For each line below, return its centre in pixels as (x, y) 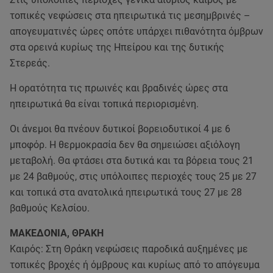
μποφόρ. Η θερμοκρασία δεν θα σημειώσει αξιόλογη (125, 145)
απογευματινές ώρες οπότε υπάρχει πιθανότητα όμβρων (136, 31)
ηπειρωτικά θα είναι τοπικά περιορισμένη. (104, 104)
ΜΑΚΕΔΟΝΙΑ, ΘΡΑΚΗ (57, 233)
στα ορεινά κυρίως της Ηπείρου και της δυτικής (117, 47)
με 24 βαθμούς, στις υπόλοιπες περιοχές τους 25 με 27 (133, 176)
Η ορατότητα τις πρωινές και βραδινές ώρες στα (119, 88)
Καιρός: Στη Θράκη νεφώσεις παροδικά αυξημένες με (129, 249)
